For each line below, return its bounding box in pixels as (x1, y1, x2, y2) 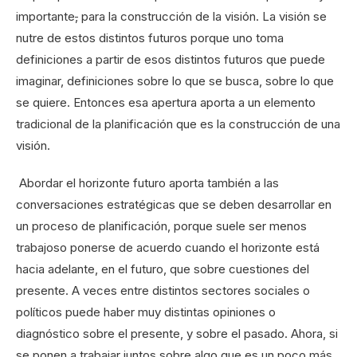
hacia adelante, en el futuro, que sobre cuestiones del (16, 261, 309, 277)
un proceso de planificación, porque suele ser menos (16, 218, 307, 234)
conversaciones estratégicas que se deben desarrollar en (16, 197, 331, 213)
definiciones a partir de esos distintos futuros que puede (16, 52, 325, 68)
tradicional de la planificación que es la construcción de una (16, 116, 340, 132)
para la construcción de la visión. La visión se (78, 9, 327, 25)
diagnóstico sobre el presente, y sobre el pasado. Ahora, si (16, 326, 338, 342)
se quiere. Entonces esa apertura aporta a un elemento (16, 95, 316, 111)
